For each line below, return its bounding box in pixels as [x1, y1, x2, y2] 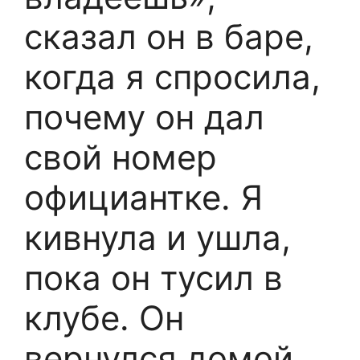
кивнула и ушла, [24, 217, 291, 259]
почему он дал [24, 96, 264, 138]
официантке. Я [24, 177, 263, 219]
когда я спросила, [24, 56, 321, 98]
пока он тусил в [24, 257, 283, 299]
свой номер [24, 137, 217, 178]
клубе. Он [24, 297, 184, 339]
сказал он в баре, [24, 16, 313, 58]
